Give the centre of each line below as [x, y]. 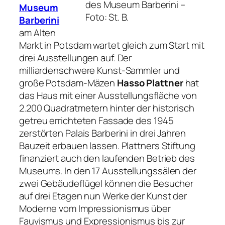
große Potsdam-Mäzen [68, 83]
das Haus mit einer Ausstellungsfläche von [108, 96]
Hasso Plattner [150, 83]
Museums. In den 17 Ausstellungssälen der [108, 171]
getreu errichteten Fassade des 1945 [96, 121]
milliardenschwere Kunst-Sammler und [99, 71]
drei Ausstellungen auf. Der [76, 58]
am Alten [38, 33]
